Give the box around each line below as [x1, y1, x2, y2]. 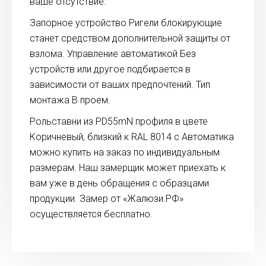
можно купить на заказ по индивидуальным [30, 146, 220, 158]
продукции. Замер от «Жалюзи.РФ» [30, 192, 183, 204]
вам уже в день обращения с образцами [30, 177, 209, 189]
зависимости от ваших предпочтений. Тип [30, 78, 210, 90]
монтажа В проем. [30, 94, 110, 106]
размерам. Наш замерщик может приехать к [30, 161, 226, 173]
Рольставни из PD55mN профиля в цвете [30, 115, 208, 127]
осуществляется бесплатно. [30, 208, 153, 220]
